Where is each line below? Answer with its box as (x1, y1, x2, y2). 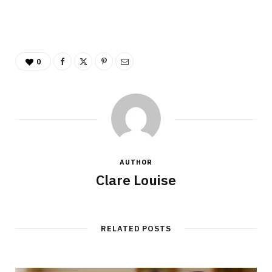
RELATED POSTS (100, 223, 172, 234)
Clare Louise (96, 170, 176, 189)
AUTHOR (120, 157, 152, 166)
